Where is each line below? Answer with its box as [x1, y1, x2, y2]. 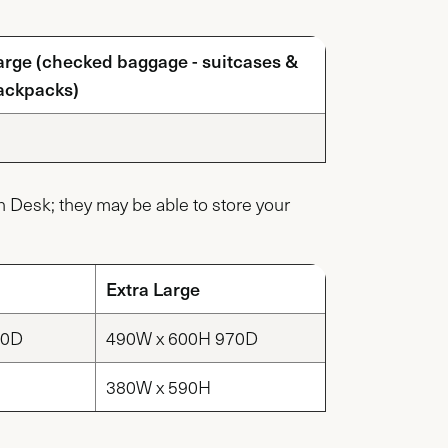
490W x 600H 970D [106, 325, 258, 350]
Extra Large [106, 275, 200, 301]
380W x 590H [106, 374, 211, 399]
